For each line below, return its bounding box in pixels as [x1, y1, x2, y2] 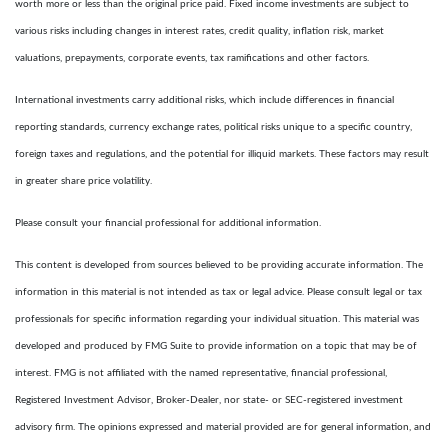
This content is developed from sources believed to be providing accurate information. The [15, 260, 423, 270]
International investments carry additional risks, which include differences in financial [15, 95, 394, 105]
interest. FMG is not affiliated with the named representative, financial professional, [15, 368, 387, 378]
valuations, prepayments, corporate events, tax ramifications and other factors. [15, 53, 369, 63]
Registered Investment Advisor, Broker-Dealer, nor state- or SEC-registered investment [15, 395, 403, 405]
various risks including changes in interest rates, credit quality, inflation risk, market [15, 26, 384, 36]
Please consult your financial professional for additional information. [15, 218, 321, 228]
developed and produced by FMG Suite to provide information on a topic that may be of [15, 341, 417, 351]
